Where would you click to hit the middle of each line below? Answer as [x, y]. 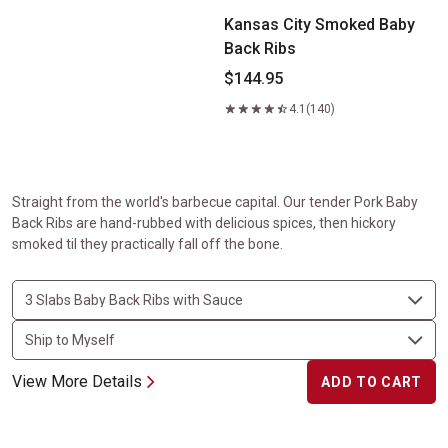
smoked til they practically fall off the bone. [147, 244]
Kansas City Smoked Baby [319, 24]
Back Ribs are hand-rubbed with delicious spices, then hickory [204, 223]
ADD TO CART [371, 382]
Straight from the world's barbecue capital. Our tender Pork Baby [215, 202]
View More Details [77, 381]
